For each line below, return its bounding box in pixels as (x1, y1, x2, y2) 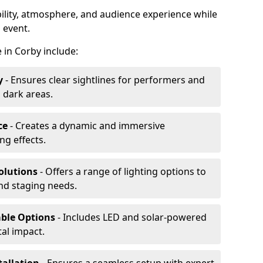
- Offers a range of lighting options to (38, 165, 206, 178)
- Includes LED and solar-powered (55, 211, 207, 224)
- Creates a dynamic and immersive (8, 119, 165, 132)
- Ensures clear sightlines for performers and (3, 73, 205, 86)
